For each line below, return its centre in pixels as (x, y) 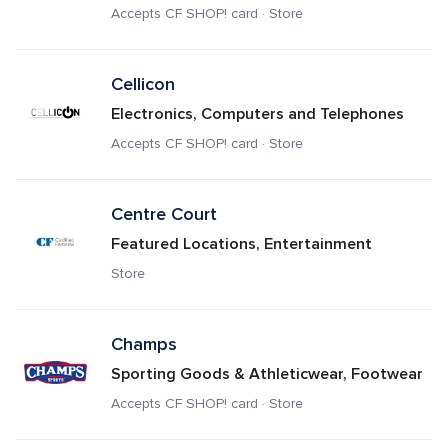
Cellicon (142, 84)
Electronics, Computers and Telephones (257, 114)
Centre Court (163, 214)
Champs (143, 344)
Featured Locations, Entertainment (241, 244)
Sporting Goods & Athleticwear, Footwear (266, 374)
